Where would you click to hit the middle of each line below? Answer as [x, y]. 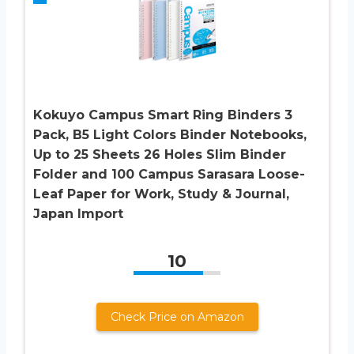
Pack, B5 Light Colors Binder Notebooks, [170, 134]
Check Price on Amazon [177, 316]
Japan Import [78, 213]
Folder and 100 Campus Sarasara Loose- [169, 174]
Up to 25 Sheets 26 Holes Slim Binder [160, 154]
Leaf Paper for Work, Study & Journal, [161, 194]
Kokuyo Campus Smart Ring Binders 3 [163, 115]
